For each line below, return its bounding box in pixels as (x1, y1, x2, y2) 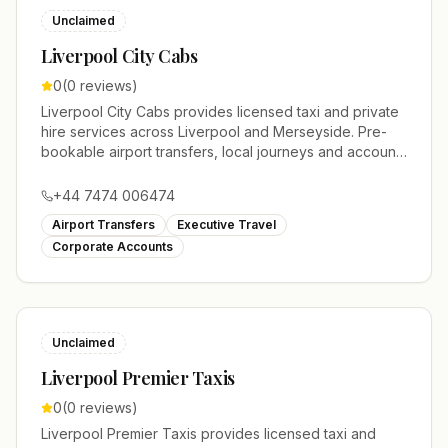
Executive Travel (177, 217, 276, 232)
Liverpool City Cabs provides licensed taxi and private (41, 103, 399, 120)
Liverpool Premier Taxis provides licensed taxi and (41, 425, 376, 442)
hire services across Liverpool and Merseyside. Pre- (41, 123, 387, 140)
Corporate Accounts (52, 239, 173, 254)
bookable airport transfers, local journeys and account (41, 143, 400, 160)
